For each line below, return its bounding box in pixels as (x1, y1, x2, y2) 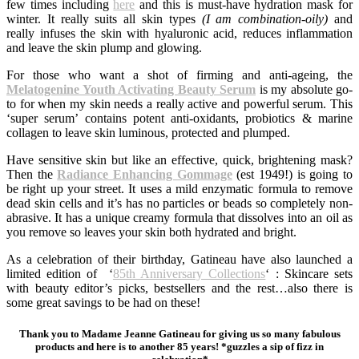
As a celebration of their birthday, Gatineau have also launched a (6, 252, 353, 267)
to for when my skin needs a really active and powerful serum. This (6, 97, 353, 111)
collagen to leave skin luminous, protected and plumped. (6, 126, 290, 140)
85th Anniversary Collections (112, 267, 266, 281)
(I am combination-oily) (201, 12, 329, 26)
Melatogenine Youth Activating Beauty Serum (6, 83, 256, 97)
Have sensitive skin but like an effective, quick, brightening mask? (6, 153, 353, 167)
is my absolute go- (256, 83, 353, 97)
